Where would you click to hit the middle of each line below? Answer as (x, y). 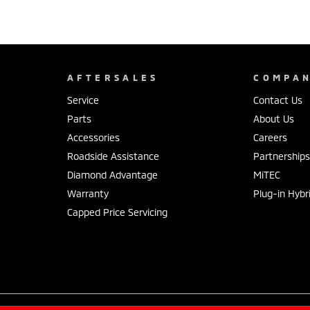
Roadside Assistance (113, 156)
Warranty (88, 194)
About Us (274, 119)
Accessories (93, 138)
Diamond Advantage (112, 175)
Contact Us (278, 100)
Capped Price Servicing (117, 212)
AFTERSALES (113, 78)
